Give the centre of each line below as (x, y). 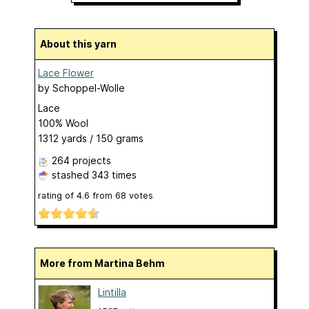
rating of (57, 195)
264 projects (81, 160)
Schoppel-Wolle (89, 88)
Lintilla (112, 292)
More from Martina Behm (107, 263)
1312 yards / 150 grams (91, 138)
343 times (114, 175)
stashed (70, 175)
